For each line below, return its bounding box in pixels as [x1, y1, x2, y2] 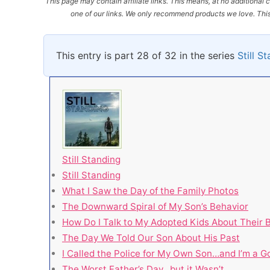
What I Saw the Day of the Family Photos [62, 184, 239, 196]
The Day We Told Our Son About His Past [62, 231, 240, 243]
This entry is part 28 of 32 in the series [56, 49, 237, 61]
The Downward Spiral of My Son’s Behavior [62, 200, 248, 212]
